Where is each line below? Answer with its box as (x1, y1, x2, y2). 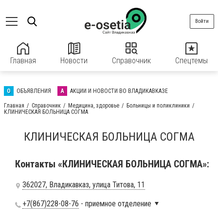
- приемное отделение (79, 199, 153, 208)
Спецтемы (175, 56, 208, 65)
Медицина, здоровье (68, 102, 119, 109)
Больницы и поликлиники (127, 102, 190, 109)
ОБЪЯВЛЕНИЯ (17, 88, 51, 94)
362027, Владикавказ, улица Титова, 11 (22, 180, 145, 189)
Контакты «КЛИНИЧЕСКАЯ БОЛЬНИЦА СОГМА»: (15, 158, 209, 170)
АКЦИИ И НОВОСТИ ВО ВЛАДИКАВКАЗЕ (70, 88, 168, 94)
